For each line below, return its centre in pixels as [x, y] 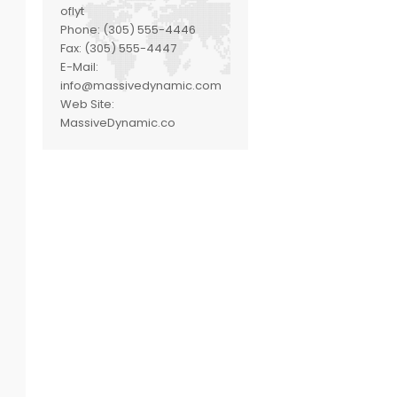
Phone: [82, 30]
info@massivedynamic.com [141, 86]
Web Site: [88, 105]
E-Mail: [80, 67]
